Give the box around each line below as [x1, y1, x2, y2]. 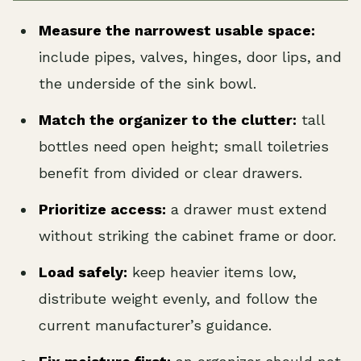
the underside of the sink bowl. [39, 74, 256, 92]
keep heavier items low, [127, 263, 297, 280]
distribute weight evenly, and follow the [39, 289, 317, 307]
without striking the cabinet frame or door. [39, 226, 336, 244]
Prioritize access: [39, 200, 166, 218]
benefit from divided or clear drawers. [39, 164, 302, 181]
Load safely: [39, 263, 127, 280]
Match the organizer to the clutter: [39, 110, 297, 128]
